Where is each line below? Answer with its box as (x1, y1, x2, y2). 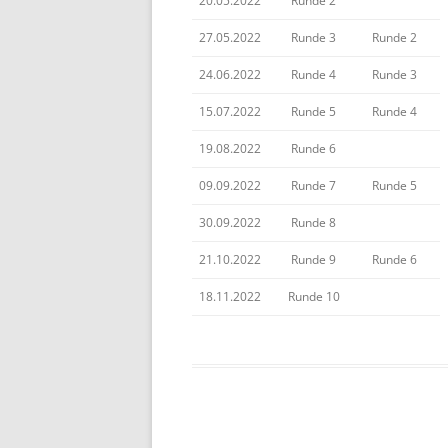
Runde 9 (291, 251, 336, 268)
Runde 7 (291, 177, 336, 194)
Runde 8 (291, 214, 336, 231)
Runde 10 (287, 288, 340, 305)
